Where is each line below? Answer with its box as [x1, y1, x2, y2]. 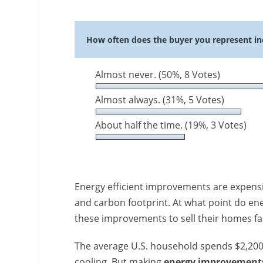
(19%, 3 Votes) [185, 118, 247, 131]
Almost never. [95, 68, 159, 81]
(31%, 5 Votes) [163, 93, 225, 106]
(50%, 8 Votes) [159, 68, 221, 81]
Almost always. [95, 93, 163, 106]
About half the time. [95, 118, 186, 131]
